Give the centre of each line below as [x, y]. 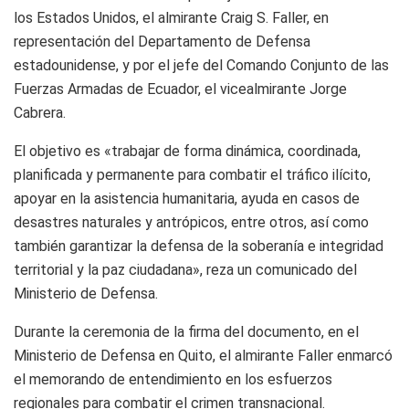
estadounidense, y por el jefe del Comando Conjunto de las [201, 65]
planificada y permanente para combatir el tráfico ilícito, [192, 174]
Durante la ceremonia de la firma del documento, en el [186, 331]
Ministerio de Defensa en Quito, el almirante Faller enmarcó [203, 355]
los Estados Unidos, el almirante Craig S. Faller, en [171, 17]
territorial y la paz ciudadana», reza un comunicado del [185, 269]
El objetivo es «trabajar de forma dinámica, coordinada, [187, 151]
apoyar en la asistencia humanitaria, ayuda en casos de [187, 198]
